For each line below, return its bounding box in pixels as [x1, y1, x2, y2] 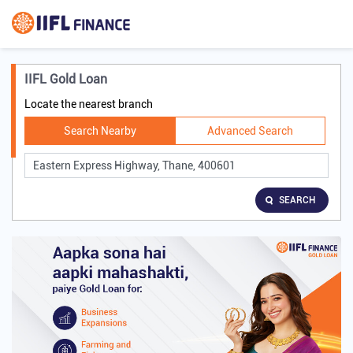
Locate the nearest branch [24, 98, 153, 111]
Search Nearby [63, 124, 136, 138]
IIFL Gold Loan [24, 72, 107, 87]
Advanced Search [207, 124, 294, 138]
